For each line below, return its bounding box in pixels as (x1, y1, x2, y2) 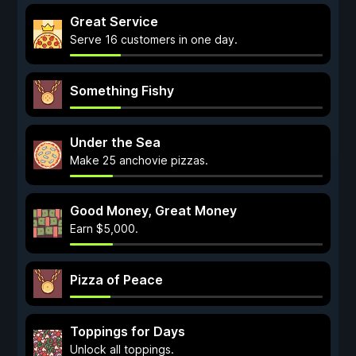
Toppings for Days (70, 323, 185, 339)
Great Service (70, 14, 158, 29)
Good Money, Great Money (70, 203, 237, 219)
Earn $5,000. (70, 222, 138, 235)
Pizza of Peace (70, 272, 163, 288)
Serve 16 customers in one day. (70, 33, 238, 46)
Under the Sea (70, 134, 161, 150)
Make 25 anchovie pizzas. (70, 153, 208, 167)
